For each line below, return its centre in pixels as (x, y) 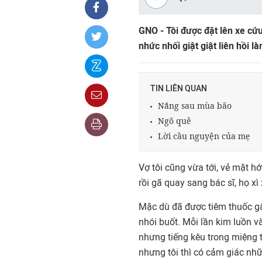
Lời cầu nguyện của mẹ (204, 136)
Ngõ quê (175, 121)
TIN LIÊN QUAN (179, 89)
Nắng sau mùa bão (195, 106)
